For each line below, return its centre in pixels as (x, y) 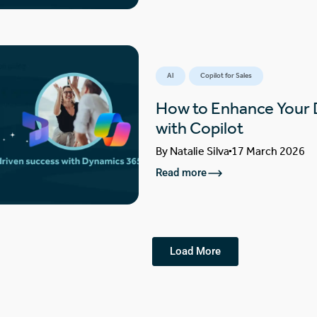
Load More (195, 252)
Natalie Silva (199, 151)
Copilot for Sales (226, 75)
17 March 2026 (268, 151)
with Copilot (199, 128)
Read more (181, 173)
